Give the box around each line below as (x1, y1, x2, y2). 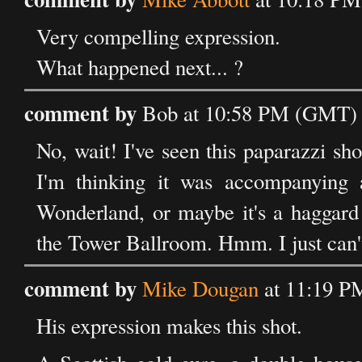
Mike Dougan (142, 274, 259, 303)
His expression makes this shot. (36, 311, 302, 340)
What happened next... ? (36, 53, 243, 82)
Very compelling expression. (36, 22, 280, 51)
